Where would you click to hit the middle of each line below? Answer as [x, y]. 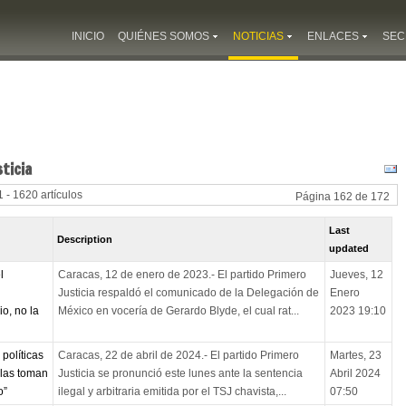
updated [349, 249]
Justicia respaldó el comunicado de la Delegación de [188, 293]
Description [85, 240]
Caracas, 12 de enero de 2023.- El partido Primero [182, 275]
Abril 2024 [355, 374]
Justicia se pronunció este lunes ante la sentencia [180, 374]
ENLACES [333, 36]
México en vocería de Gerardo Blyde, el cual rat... [178, 311]
